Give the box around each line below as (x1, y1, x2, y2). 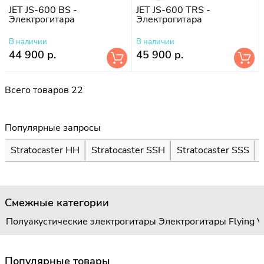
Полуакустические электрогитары (6, 214, 156, 228)
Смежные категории (5, 195, 109, 210)
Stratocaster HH (11, 144, 80, 157)
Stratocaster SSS (177, 144, 249, 157)
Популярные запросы (5, 121, 101, 134)
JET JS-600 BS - (9, 3, 77, 16)
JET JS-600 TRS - (136, 3, 210, 16)
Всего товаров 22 (5, 83, 83, 97)
